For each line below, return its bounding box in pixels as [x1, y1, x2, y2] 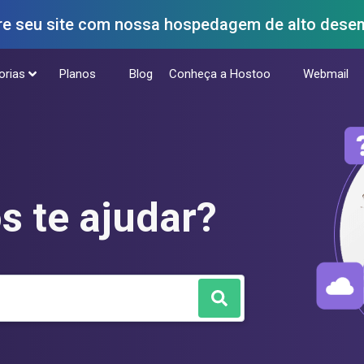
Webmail [302, 67, 349, 82]
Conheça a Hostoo [169, 67, 271, 82]
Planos [59, 67, 97, 82]
